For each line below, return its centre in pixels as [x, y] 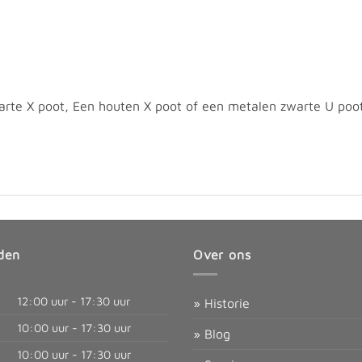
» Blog [212, 334]
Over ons [222, 254]
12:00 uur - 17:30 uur [72, 301]
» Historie [221, 303]
